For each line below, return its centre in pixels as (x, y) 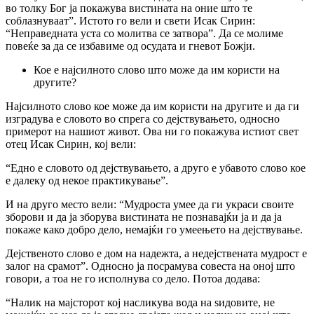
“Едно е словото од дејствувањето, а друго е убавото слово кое (156, 168)
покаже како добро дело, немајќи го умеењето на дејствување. (154, 229)
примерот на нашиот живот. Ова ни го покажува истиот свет (152, 131)
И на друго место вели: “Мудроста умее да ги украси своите (150, 204)
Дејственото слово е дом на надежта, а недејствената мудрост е (156, 253)
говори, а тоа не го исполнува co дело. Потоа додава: (133, 278)
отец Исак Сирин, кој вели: (71, 144)
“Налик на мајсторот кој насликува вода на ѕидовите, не (140, 302)
